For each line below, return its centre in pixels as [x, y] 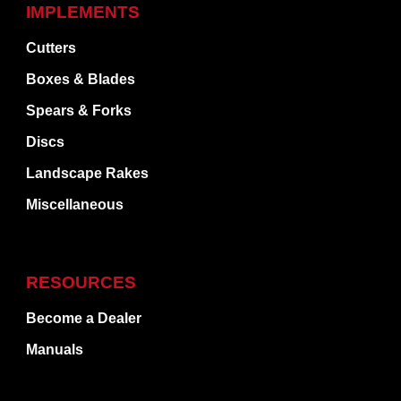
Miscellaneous [75, 204]
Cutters [51, 47]
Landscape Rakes [88, 173]
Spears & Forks [79, 110]
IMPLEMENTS [83, 12]
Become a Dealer [84, 318]
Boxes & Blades [81, 79]
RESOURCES [81, 282]
